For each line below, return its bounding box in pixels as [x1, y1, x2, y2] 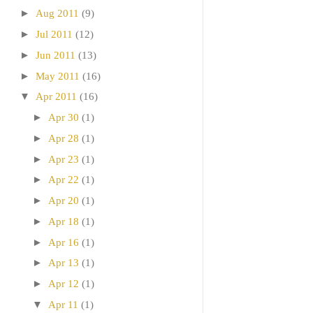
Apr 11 [48, 298, 78, 310]
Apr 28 [48, 132, 79, 144]
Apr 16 [48, 236, 79, 248]
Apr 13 [48, 257, 79, 269]
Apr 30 [48, 112, 79, 124]
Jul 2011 [36, 29, 73, 41]
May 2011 [36, 70, 80, 82]
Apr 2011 [36, 91, 77, 103]
